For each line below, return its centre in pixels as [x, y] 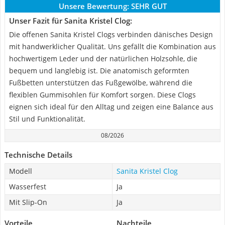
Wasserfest [28, 187]
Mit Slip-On [28, 202]
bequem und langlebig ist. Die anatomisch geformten [99, 71]
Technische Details [38, 155]
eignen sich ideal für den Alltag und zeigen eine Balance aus [111, 107]
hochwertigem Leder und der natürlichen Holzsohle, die [103, 59]
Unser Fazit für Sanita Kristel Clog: [71, 21]
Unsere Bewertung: [94, 6]
